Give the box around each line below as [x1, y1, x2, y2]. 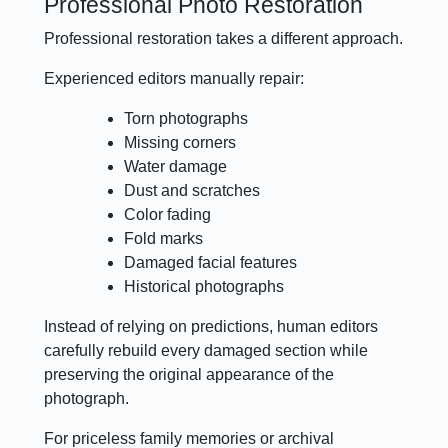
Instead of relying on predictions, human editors [44, 317, 379, 335]
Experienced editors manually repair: [44, 69, 305, 87]
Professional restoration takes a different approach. [44, 29, 404, 47]
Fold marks [124, 229, 204, 247]
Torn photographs [124, 109, 249, 127]
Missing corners [124, 133, 237, 151]
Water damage [124, 157, 228, 175]
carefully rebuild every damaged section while [44, 341, 369, 359]
